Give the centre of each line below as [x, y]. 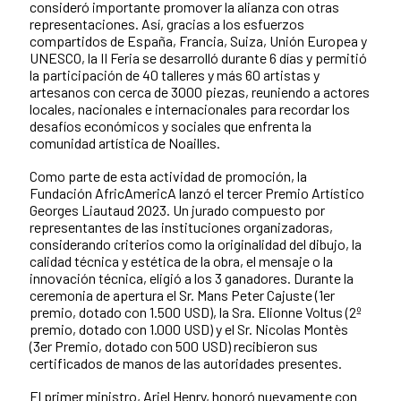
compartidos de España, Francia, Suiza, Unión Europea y [198, 40]
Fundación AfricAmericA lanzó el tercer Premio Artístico [197, 192]
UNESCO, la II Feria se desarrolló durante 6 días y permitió [198, 57]
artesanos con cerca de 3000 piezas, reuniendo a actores [200, 91]
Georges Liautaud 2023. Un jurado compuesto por [177, 209]
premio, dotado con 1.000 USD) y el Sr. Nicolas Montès [189, 328]
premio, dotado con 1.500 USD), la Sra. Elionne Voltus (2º [196, 311]
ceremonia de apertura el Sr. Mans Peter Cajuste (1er [182, 294]
